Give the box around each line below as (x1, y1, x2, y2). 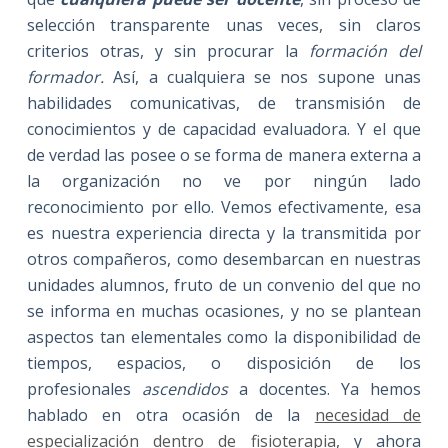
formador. (26, 65, 104, 88)
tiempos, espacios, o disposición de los (26, 351, 422, 374)
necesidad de (314, 403, 422, 426)
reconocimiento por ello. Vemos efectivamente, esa (26, 195, 422, 218)
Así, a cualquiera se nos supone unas (103, 65, 422, 88)
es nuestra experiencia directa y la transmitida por (26, 221, 422, 244)
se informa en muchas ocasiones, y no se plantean (26, 299, 422, 322)
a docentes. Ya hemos (227, 377, 422, 400)
